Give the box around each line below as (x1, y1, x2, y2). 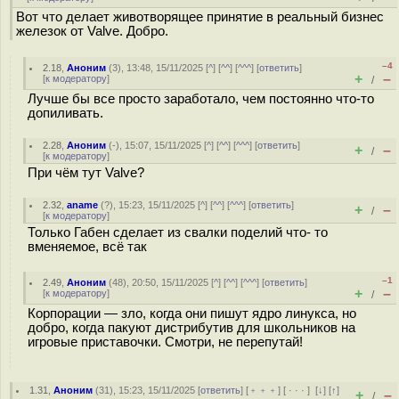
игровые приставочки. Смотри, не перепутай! (28, 335, 303, 349)
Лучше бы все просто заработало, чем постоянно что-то (28, 92, 374, 106)
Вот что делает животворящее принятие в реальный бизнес (16, 10, 384, 24)
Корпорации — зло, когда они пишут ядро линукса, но (28, 306, 356, 321)
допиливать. (28, 106, 103, 120)
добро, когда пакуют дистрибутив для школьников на (28, 321, 355, 335)
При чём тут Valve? (28, 166, 144, 180)
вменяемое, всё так (28, 240, 147, 254)
